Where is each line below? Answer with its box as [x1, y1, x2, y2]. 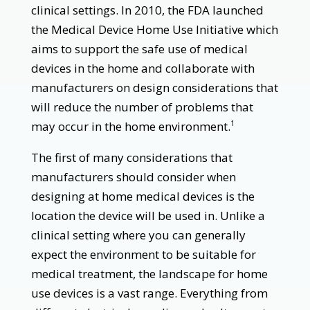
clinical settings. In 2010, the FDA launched [30, 1, 264, 18]
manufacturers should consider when [30, 168, 236, 185]
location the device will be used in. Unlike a [30, 207, 265, 224]
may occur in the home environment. [30, 118, 230, 134]
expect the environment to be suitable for [30, 246, 256, 262]
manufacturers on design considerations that [30, 79, 278, 95]
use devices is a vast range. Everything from [30, 284, 268, 301]
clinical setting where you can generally [30, 226, 246, 243]
